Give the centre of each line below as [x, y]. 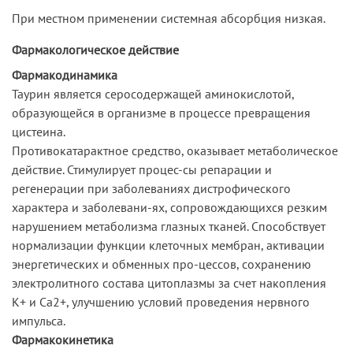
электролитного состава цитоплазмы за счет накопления [169, 282]
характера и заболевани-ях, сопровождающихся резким [169, 207]
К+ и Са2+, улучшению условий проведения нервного [161, 301]
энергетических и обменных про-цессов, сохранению [162, 264]
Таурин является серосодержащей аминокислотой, [153, 93]
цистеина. [39, 131]
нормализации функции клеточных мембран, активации [168, 245]
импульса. [39, 320]
